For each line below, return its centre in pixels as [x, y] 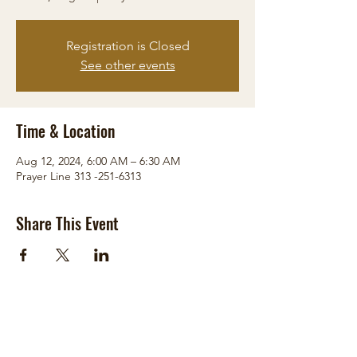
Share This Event [67, 223]
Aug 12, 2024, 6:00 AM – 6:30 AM [98, 161]
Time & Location [65, 130]
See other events [127, 65]
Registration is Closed [127, 45]
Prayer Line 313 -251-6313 [78, 176]
